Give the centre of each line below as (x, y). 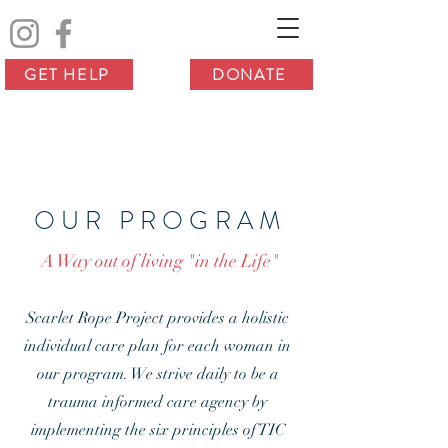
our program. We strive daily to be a (157, 374)
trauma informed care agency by (157, 402)
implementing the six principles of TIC (157, 430)
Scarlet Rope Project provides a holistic (157, 318)
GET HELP (67, 74)
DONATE (249, 74)
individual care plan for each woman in (157, 346)
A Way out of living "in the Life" (160, 261)
